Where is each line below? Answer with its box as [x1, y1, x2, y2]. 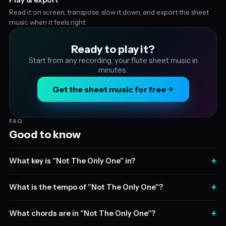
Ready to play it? [71, 42, 155, 55]
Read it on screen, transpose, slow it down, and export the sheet [9, 8, 209, 16]
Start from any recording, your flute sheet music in [28, 55, 198, 65]
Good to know [9, 128, 81, 141]
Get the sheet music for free [52, 84, 166, 94]
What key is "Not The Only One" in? [9, 156, 135, 166]
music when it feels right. [9, 18, 87, 26]
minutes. [98, 65, 128, 75]
